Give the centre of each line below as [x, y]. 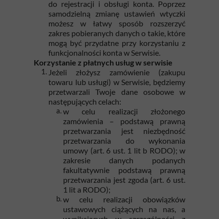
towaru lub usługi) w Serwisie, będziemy [117, 82]
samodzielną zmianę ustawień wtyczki [117, 13]
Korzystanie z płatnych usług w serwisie [103, 62]
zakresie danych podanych [124, 160]
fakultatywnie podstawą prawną [124, 170]
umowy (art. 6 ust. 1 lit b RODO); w [124, 150]
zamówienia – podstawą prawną [124, 121]
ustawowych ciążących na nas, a [124, 209]
